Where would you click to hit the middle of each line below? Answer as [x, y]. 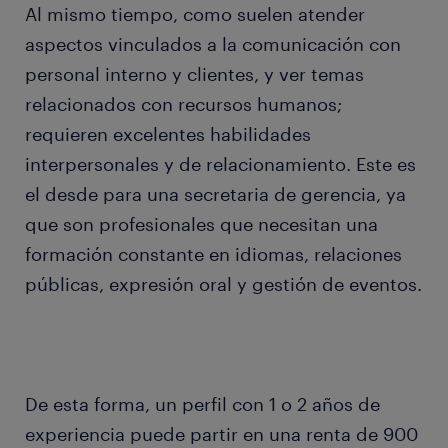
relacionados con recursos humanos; [183, 104]
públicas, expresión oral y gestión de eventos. [223, 284]
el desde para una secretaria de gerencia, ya [215, 194]
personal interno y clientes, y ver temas [194, 74]
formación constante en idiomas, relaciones [213, 254]
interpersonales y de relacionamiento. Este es [220, 164]
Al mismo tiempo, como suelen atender [195, 14]
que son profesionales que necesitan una [201, 224]
